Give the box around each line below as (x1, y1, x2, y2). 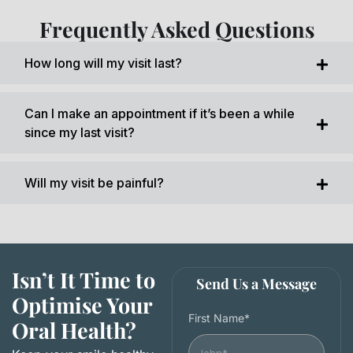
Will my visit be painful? (24, 175, 164, 191)
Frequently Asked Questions (39, 15, 314, 44)
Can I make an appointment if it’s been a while (24, 106, 295, 122)
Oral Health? (12, 316, 136, 345)
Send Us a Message (196, 274, 318, 294)
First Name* (188, 311, 251, 325)
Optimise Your (12, 291, 152, 320)
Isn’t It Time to (12, 266, 155, 295)
